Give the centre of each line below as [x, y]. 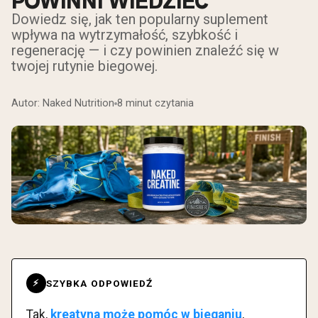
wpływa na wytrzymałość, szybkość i [125, 35]
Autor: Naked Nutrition [63, 104]
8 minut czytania [155, 104]
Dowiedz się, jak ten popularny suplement [140, 20]
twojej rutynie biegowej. [84, 66]
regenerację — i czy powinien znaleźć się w [145, 51]
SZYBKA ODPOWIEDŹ [100, 283]
